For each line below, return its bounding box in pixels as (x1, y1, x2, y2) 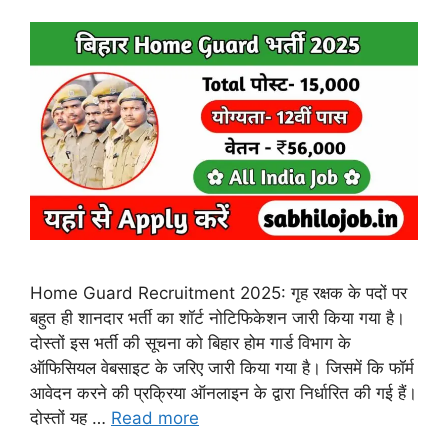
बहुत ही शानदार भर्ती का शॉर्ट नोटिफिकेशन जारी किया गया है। (30, 307, 405, 328)
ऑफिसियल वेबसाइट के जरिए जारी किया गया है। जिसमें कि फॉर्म (30, 357, 414, 378)
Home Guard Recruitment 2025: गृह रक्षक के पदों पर (30, 282, 407, 303)
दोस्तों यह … (30, 407, 111, 428)
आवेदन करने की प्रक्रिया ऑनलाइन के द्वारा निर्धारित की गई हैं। (30, 382, 417, 403)
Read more (111, 407, 199, 428)
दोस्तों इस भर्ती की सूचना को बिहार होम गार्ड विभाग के (30, 332, 351, 353)
